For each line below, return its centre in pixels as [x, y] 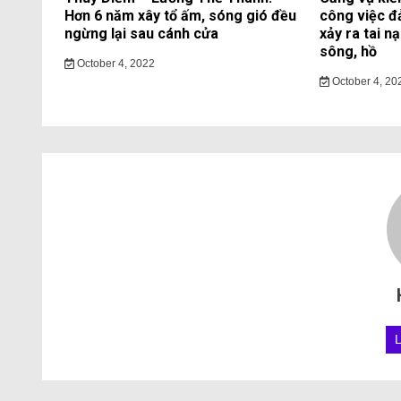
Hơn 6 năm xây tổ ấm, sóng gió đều [180, 16]
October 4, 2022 [114, 64]
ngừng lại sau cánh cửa [141, 34]
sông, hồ [348, 51]
